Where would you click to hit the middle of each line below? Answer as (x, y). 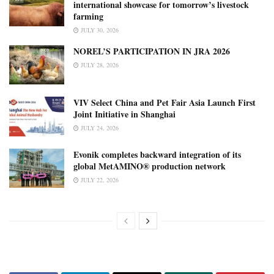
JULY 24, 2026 (99, 128)
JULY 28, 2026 (99, 65)
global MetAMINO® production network (150, 166)
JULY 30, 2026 (99, 30)
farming (88, 16)
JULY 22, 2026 (99, 180)
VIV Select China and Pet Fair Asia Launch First (165, 103)
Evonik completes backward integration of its (157, 154)
